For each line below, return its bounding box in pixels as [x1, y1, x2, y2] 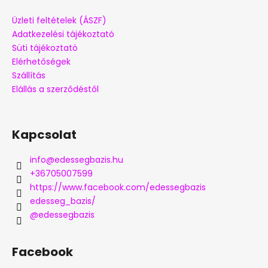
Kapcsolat [12, 126, 77, 143]
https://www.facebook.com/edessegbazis [30, 181, 206, 193]
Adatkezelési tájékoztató [12, 28, 114, 40]
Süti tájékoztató [12, 41, 78, 54]
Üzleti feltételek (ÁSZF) [12, 14, 106, 26]
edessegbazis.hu [54, 153, 123, 166]
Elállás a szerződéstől [12, 83, 99, 95]
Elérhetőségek [12, 55, 71, 68]
